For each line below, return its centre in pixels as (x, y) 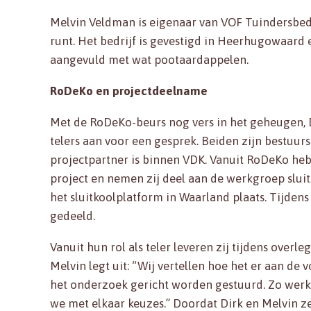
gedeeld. (73, 216)
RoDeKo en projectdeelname (129, 91)
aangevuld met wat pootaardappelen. (149, 59)
